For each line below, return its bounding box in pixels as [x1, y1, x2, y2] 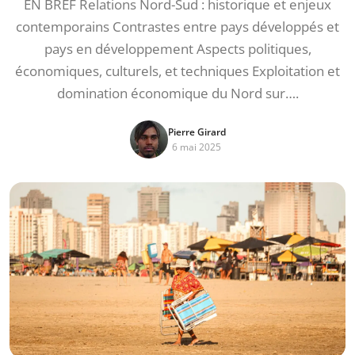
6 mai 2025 [172, 140, 221, 154]
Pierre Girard [167, 125, 226, 139]
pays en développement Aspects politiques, [44, 40, 311, 58]
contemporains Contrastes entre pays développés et [16, 17, 339, 36]
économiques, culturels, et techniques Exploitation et [15, 62, 340, 80]
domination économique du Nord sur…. [56, 84, 299, 102]
